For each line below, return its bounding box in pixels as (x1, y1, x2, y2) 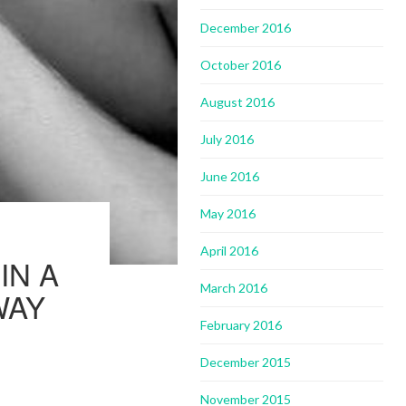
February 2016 (200, 317, 283, 333)
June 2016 (200, 169, 260, 184)
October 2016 (200, 57, 282, 72)
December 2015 (200, 354, 292, 370)
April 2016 (200, 243, 259, 258)
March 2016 (200, 280, 268, 295)
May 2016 (200, 206, 256, 221)
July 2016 (200, 131, 255, 147)
